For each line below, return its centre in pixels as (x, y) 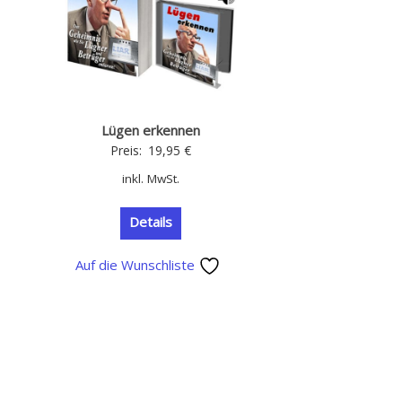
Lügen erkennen (150, 130)
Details (150, 221)
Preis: (127, 150)
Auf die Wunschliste (137, 264)
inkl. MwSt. (150, 178)
